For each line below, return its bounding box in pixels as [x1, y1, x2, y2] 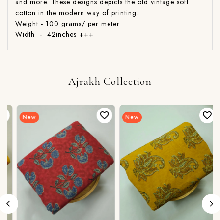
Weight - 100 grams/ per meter [15, 19, 120, 29]
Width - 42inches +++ [15, 29, 94, 40]
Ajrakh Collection [68, 75, 152, 88]
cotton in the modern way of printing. [15, 8, 138, 18]
